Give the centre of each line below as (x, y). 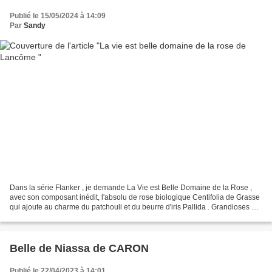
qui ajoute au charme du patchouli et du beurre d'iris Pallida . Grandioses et (134, 207)
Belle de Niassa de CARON (79, 249)
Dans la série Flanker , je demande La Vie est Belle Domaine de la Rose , (131, 188)
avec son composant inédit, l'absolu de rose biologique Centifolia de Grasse (135, 198)
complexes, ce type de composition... (70, 217)
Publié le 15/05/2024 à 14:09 (58, 15)
